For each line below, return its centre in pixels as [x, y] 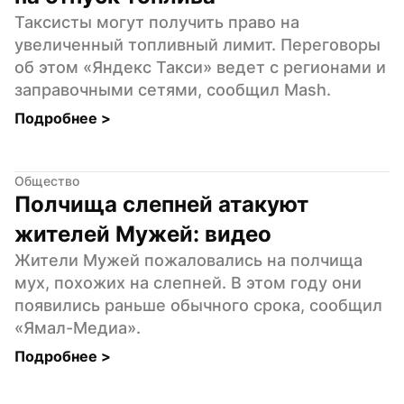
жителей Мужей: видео [143, 234]
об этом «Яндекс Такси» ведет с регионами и [200, 67]
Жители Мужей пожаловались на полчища [188, 260]
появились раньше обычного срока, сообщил [198, 305]
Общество [47, 180]
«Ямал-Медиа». [78, 327]
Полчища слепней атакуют [161, 204]
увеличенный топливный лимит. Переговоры [197, 44]
